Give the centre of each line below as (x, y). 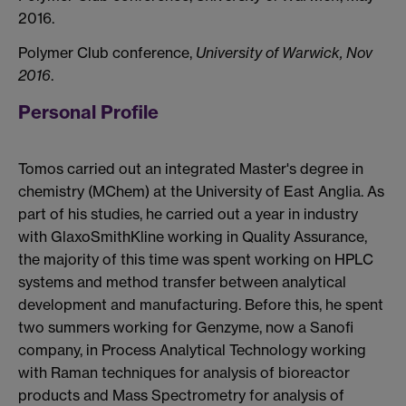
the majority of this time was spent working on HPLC (196, 259)
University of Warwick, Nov (284, 52)
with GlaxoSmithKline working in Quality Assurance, (193, 236)
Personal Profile (88, 112)
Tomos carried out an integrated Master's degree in (191, 168)
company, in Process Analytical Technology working (192, 349)
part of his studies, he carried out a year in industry (188, 213)
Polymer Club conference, (107, 52)
